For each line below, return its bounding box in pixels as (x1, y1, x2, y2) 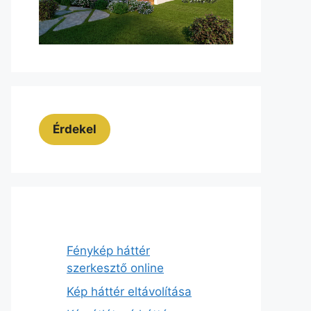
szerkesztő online (67, 261, 164, 276)
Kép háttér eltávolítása (67, 284, 192, 299)
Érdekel (53, 122, 96, 137)
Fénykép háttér (67, 244, 150, 258)
